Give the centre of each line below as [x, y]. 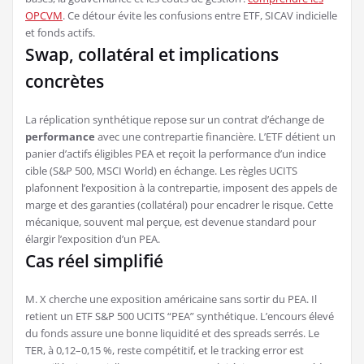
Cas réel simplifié [94, 260]
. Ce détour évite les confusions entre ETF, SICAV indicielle [200, 15]
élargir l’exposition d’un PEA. [93, 238]
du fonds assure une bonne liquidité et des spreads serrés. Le [172, 333]
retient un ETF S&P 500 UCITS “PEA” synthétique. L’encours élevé [180, 316]
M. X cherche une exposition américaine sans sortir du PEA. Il [171, 299]
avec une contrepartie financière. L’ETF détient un [215, 136]
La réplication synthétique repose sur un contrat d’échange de [175, 119]
